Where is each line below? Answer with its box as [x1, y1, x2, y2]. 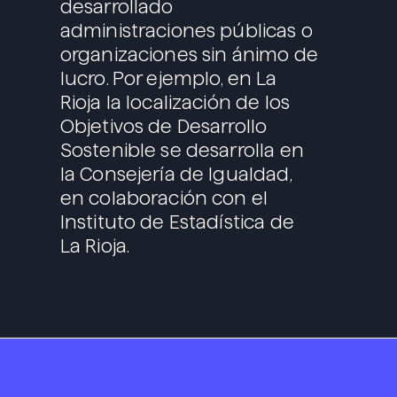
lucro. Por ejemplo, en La [59, 68, 277, 90]
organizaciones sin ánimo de [59, 44, 318, 66]
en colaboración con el [59, 188, 269, 209]
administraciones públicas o [59, 20, 313, 42]
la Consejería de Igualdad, [59, 164, 292, 185]
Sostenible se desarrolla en [59, 140, 304, 161]
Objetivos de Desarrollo [59, 116, 268, 137]
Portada [22, 368, 89, 393]
